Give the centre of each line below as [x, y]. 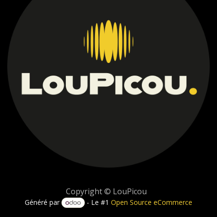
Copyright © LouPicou [106, 192]
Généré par [43, 202]
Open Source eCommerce [152, 202]
